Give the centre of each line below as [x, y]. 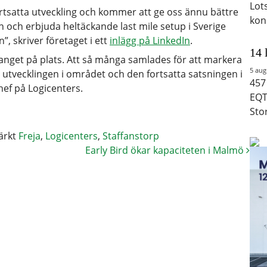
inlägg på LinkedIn [150, 40]
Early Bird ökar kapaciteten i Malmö [166, 150]
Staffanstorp [131, 136]
